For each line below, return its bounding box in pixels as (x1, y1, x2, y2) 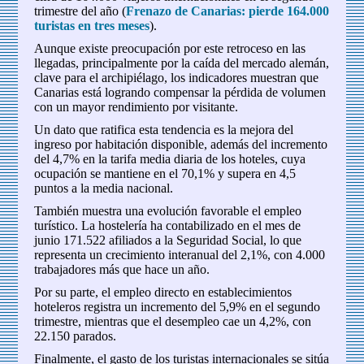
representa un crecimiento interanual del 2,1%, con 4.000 (34, 248, 326, 262)
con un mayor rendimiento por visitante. (34, 100, 239, 115)
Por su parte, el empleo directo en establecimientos (34, 285, 292, 300)
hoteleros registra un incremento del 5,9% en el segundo (34, 300, 321, 314)
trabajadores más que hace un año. (34, 262, 210, 277)
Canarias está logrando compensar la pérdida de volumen (34, 85, 327, 100)
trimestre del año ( (34, 4, 127, 19)
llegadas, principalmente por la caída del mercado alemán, (34, 56, 330, 71)
